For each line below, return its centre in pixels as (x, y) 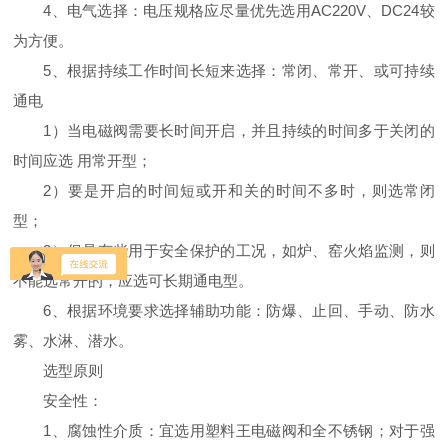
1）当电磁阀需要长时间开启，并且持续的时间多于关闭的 (239, 131)
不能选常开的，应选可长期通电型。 (133, 281)
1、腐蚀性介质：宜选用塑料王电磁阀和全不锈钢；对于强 (239, 431)
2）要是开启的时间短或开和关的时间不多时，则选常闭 (239, 191)
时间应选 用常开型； (83, 161)
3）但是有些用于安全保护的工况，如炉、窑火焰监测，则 (239, 251)
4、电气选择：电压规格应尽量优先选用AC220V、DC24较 (239, 11)
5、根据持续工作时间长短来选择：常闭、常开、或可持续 (239, 71)
